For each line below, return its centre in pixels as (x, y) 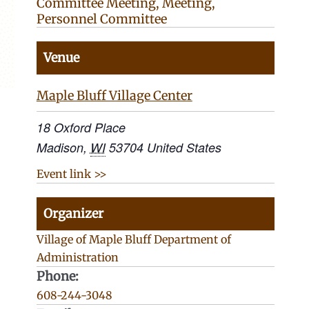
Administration (77, 258)
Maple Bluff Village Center (114, 96)
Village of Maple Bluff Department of (133, 240)
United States (184, 148)
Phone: (57, 277)
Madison (60, 148)
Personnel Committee (101, 19)
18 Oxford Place (81, 128)
